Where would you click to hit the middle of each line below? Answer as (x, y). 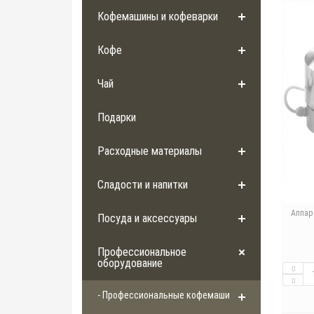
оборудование (130, 264)
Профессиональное (142, 252)
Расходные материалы (150, 151)
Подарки (117, 118)
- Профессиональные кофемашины (169, 295)
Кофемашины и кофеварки (158, 17)
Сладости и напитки (143, 185)
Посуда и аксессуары (147, 219)
